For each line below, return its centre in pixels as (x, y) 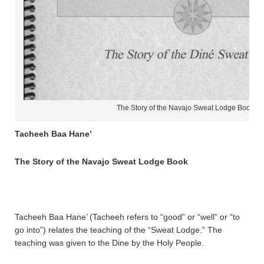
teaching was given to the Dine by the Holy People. (109, 242)
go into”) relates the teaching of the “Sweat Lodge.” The (118, 230)
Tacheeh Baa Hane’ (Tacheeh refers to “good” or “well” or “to (127, 217)
